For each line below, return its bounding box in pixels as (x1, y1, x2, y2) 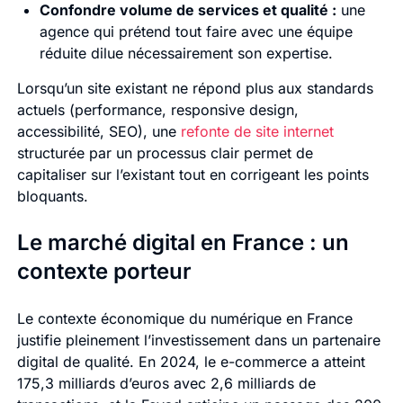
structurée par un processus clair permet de (16, 144, 313, 163)
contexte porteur (16, 258, 192, 285)
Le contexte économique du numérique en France (16, 309, 353, 328)
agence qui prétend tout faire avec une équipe (39, 22, 353, 41)
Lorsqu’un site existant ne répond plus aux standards (16, 79, 373, 98)
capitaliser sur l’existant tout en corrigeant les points (16, 166, 369, 184)
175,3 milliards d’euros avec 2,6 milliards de (16, 374, 316, 393)
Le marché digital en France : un (16, 229, 349, 256)
